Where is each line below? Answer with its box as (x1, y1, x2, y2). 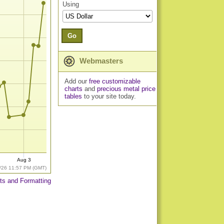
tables (64, 92, 82, 100)
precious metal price (96, 85, 155, 92)
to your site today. (81, 92, 136, 100)
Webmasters (77, 56, 123, 65)
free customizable (88, 77, 140, 85)
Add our (64, 77, 89, 85)
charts (64, 85, 82, 92)
